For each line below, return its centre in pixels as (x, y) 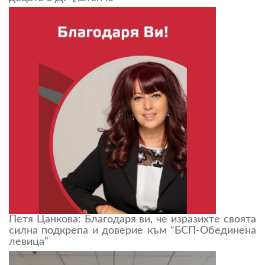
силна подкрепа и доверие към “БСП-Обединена (132, 231)
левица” (29, 242)
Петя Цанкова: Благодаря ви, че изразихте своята (132, 220)
